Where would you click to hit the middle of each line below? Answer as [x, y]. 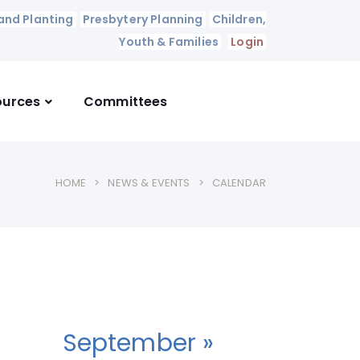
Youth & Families [169, 42]
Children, [239, 19]
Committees [125, 101]
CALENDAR [239, 183]
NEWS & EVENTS [149, 183]
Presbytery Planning [143, 19]
